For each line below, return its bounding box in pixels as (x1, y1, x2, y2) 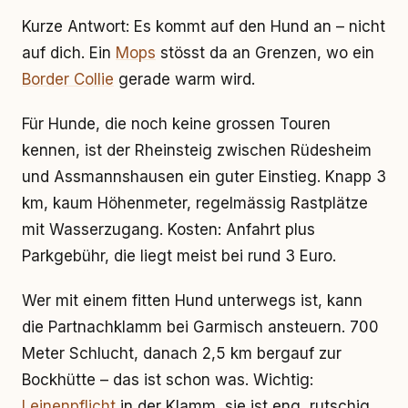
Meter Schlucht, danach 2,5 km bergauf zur (22, 344, 342, 362)
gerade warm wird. (114, 70, 255, 88)
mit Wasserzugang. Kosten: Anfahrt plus (22, 220, 315, 239)
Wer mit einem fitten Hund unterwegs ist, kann (22, 291, 362, 310)
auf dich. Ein (22, 44, 116, 62)
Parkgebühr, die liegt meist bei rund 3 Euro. (22, 247, 336, 265)
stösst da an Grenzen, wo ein (156, 44, 374, 62)
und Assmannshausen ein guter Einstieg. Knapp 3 (22, 168, 386, 186)
